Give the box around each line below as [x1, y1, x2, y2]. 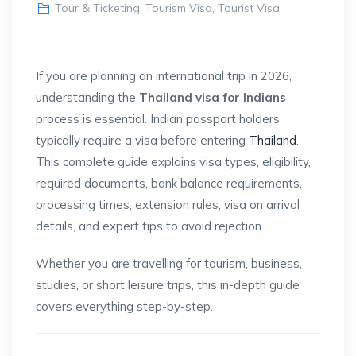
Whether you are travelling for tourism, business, [36, 255, 302, 271]
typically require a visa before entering [36, 132, 249, 148]
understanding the [36, 89, 139, 105]
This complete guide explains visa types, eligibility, [36, 153, 311, 169]
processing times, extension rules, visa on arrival [36, 196, 300, 212]
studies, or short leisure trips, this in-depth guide [36, 277, 300, 292]
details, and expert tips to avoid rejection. [36, 218, 264, 234]
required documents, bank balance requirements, [36, 175, 302, 191]
